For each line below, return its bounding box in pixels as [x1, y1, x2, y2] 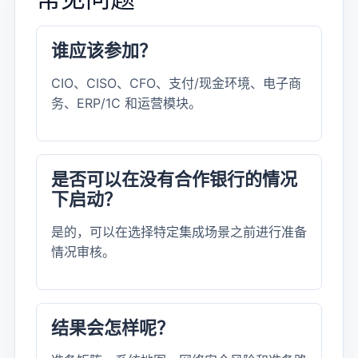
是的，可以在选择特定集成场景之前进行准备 [51, 224, 307, 240]
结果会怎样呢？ [51, 317, 174, 338]
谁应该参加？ [51, 40, 157, 61]
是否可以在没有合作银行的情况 [51, 169, 297, 189]
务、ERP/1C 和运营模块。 [51, 95, 201, 111]
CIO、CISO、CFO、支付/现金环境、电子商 [51, 75, 301, 91]
